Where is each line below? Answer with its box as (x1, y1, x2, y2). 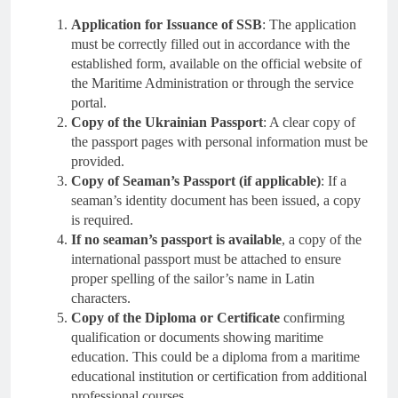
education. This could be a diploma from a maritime (71, 348, 360, 364)
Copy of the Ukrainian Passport (71, 114, 263, 130)
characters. (71, 290, 131, 306)
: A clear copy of (263, 114, 355, 130)
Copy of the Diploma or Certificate (71, 309, 280, 325)
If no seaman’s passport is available (71, 231, 282, 247)
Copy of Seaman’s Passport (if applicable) (71, 172, 321, 188)
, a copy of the (282, 231, 362, 247)
